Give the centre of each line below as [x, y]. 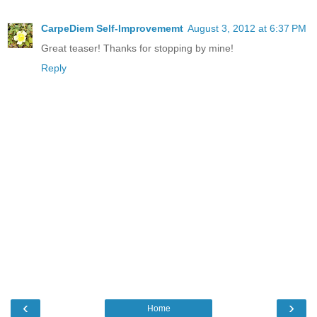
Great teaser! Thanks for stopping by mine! [137, 48]
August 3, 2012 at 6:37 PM [247, 28]
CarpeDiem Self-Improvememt [112, 28]
